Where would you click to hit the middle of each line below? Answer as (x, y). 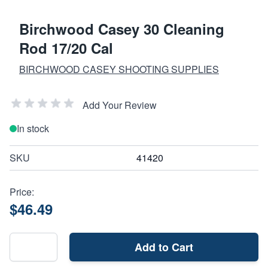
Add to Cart (164, 247)
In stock (33, 128)
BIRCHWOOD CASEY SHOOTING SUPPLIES (119, 69)
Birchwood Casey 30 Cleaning (122, 28)
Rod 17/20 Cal (66, 48)
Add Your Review (120, 105)
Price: (22, 191)
